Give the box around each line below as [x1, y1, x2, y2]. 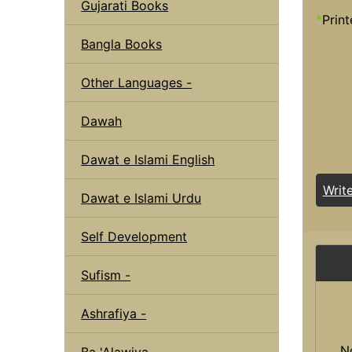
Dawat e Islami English [81, 151, 215, 167]
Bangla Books [81, 35, 163, 52]
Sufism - [81, 266, 131, 283]
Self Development [81, 228, 188, 244]
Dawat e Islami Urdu [81, 189, 202, 206]
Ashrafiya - [81, 305, 147, 321]
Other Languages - [81, 74, 192, 90]
